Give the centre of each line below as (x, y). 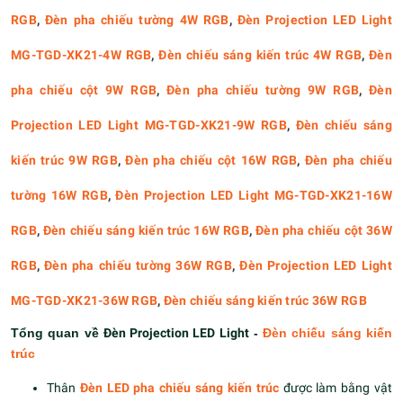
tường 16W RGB (59, 195)
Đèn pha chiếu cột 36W (324, 230)
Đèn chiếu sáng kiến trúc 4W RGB (260, 55)
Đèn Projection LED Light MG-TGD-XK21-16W (254, 195)
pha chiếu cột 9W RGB (84, 90)
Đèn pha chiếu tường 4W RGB (137, 20)
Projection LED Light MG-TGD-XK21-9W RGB (149, 125)
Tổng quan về (57, 333)
